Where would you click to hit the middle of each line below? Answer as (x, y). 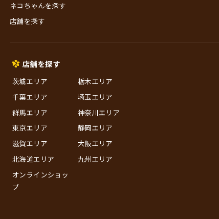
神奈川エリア (99, 112)
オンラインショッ (40, 174)
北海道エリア (33, 159)
